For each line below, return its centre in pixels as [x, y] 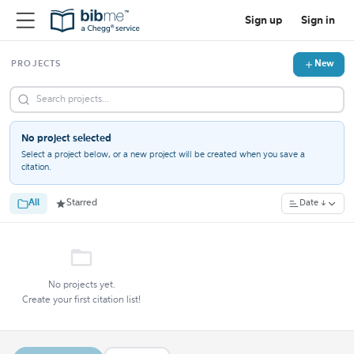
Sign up [264, 20]
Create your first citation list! [81, 300]
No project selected [66, 139]
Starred [82, 203]
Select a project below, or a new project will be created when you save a [163, 155]
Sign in [318, 20]
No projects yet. [81, 285]
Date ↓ [313, 203]
